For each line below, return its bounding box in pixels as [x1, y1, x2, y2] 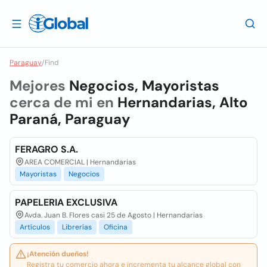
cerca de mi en [10, 93, 117, 111]
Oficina [104, 222, 128, 232]
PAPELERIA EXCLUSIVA [15, 196, 117, 209]
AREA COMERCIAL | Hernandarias [24, 157, 136, 167]
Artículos [20, 222, 50, 232]
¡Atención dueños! [27, 249, 89, 259]
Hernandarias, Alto [117, 93, 248, 111]
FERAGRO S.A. [15, 143, 78, 156]
